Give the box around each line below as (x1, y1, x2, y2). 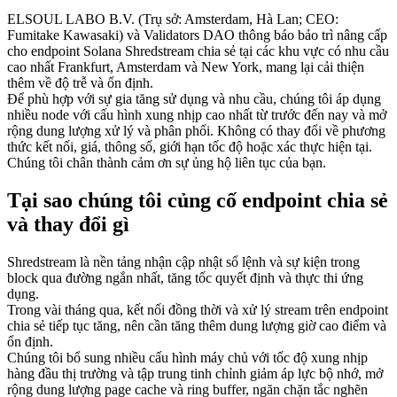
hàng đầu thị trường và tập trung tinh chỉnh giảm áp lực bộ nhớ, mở (7, 365, 383, 381)
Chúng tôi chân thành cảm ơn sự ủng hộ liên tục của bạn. (7, 154, 326, 170)
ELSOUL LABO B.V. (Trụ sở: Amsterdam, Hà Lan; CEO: (7, 11, 339, 27)
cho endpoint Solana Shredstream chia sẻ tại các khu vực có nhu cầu (7, 43, 389, 58)
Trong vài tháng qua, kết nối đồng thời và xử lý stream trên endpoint (7, 301, 388, 317)
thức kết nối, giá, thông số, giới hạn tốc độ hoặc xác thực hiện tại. (7, 138, 372, 154)
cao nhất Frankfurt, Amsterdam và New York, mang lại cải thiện (7, 58, 364, 74)
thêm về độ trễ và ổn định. (7, 74, 153, 90)
